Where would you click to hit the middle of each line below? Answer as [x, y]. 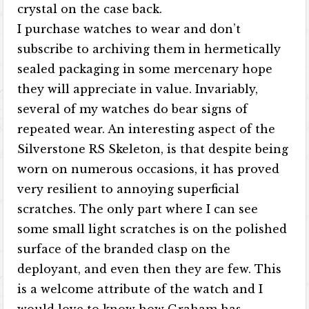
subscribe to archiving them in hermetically [149, 49]
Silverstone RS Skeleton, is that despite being [153, 149]
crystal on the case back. [90, 9]
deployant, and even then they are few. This [150, 269]
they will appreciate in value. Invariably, [138, 89]
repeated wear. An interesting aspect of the [147, 129]
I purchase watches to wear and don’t [129, 29]
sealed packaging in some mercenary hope [145, 69]
